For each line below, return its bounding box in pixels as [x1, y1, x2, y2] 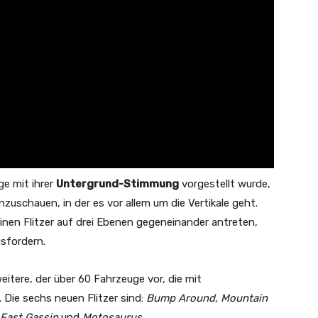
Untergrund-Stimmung [56, 177, 179, 190]
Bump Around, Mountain [146, 291, 268, 305]
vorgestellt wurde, [179, 177, 270, 190]
